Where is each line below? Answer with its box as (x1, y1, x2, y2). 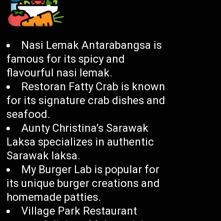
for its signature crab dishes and (6, 94, 166, 107)
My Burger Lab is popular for (21, 163, 160, 176)
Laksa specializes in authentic (6, 136, 154, 148)
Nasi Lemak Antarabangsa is (21, 39, 162, 52)
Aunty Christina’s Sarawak (21, 122, 149, 135)
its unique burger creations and (6, 177, 160, 190)
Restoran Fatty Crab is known (21, 80, 166, 93)
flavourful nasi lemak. (6, 67, 113, 79)
